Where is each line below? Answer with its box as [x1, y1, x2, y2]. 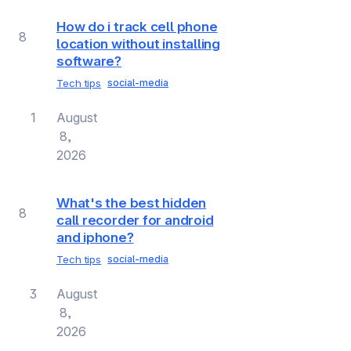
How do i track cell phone [56, 18, 218, 34]
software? [56, 52, 122, 69]
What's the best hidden [56, 195, 207, 211]
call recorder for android [56, 212, 214, 228]
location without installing [56, 35, 221, 52]
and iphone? [56, 230, 134, 245]
